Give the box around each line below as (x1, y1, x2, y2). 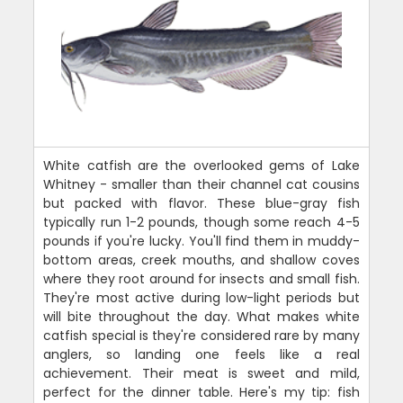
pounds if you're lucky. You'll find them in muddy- (43, 232, 360, 251)
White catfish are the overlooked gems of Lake (43, 157, 360, 175)
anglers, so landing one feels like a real (43, 345, 360, 364)
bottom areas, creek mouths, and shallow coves (43, 251, 360, 270)
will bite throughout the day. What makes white (43, 308, 360, 327)
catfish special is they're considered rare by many (43, 327, 360, 345)
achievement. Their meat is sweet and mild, (43, 364, 360, 383)
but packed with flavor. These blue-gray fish (43, 194, 360, 213)
